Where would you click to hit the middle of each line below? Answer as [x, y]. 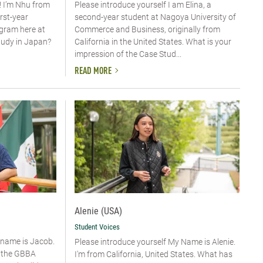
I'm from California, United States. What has [154, 254]
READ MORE [93, 71]
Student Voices [97, 227]
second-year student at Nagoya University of [155, 17]
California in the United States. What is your [153, 42]
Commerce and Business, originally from [147, 30]
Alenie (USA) [98, 211]
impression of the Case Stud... [128, 54]
